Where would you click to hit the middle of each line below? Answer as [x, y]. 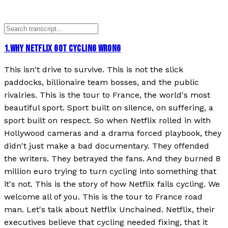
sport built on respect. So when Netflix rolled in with [107, 120]
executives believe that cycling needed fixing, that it [106, 222]
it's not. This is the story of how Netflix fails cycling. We [112, 184]
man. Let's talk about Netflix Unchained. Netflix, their [109, 209]
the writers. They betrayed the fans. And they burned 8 [112, 158]
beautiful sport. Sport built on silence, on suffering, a [109, 107]
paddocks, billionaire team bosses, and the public [102, 82]
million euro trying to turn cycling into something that [110, 171]
